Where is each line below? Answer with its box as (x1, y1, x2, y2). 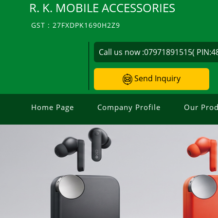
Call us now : (99, 47, 145, 57)
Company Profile (97, 102, 161, 112)
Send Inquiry (132, 73, 181, 84)
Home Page (31, 102, 74, 112)
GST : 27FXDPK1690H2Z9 (31, 20, 120, 30)
